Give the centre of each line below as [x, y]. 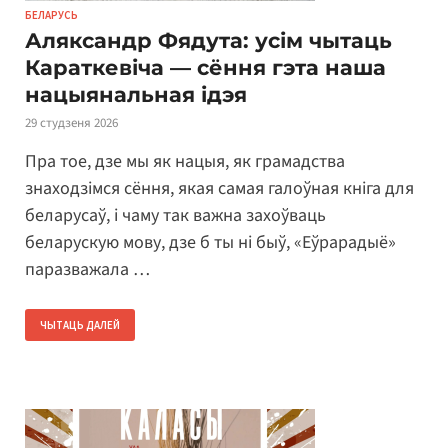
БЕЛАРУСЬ [51, 15]
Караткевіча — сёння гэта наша [205, 68]
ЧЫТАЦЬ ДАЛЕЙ [80, 324]
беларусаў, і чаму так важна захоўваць [175, 215]
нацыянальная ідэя [136, 95]
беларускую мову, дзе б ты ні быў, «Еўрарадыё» [210, 242]
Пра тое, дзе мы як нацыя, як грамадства [185, 161]
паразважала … [87, 269]
